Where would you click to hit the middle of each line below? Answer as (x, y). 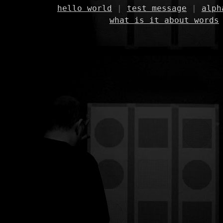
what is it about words (164, 20)
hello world (84, 8)
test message (157, 8)
